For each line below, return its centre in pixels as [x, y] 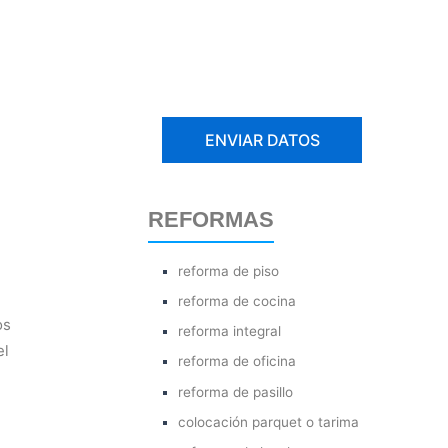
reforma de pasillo [236, 391]
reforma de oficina [237, 361]
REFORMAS [211, 219]
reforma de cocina [237, 301]
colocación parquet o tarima [269, 421]
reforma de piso [229, 270]
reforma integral [230, 331]
